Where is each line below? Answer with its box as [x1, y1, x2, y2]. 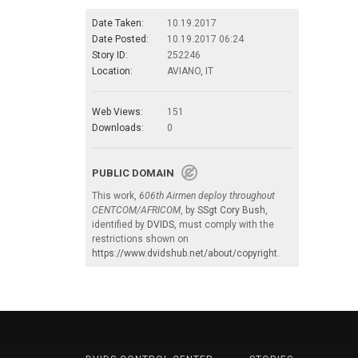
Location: [92, 66, 133, 77]
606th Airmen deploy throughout [139, 190, 275, 201]
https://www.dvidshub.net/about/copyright [92, 248, 277, 259]
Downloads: [92, 122, 144, 133]
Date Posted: [92, 34, 149, 45]
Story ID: [92, 50, 128, 61]
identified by [92, 219, 147, 230]
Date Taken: [92, 18, 144, 29]
